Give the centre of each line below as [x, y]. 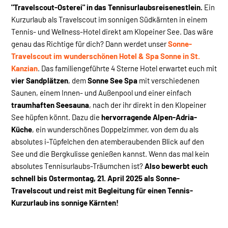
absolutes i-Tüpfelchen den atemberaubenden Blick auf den [108, 141]
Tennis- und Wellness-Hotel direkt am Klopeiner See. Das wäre [112, 31]
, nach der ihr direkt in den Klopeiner [148, 105]
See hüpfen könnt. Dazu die [56, 117]
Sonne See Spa [112, 80]
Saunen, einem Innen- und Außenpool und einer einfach [101, 92]
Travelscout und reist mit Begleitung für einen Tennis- [102, 190]
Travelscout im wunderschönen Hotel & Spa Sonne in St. [106, 56]
